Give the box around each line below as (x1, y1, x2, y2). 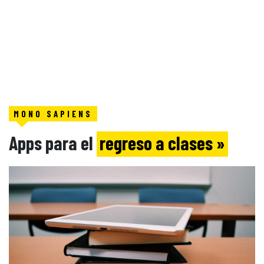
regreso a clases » (100, 131, 225, 154)
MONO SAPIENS (14, 108, 93, 119)
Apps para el (9, 131, 97, 154)
